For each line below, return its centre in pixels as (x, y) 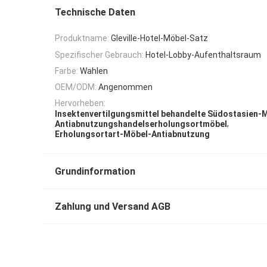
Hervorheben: (80, 103)
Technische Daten (95, 12)
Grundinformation (95, 172)
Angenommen (125, 87)
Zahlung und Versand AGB (113, 207)
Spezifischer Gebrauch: (99, 55)
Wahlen (94, 71)
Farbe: (66, 71)
